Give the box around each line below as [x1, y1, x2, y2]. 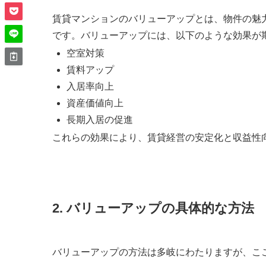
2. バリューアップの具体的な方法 [52, 201, 254, 216]
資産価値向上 [66, 97, 123, 108]
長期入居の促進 [66, 114, 133, 125]
